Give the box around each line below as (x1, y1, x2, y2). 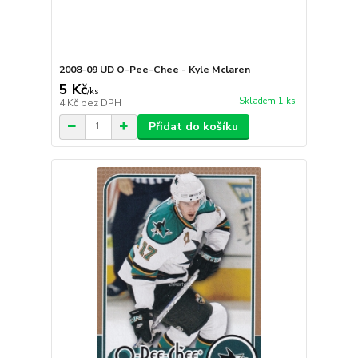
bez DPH (80, 96, 121, 109)
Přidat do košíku (148, 118, 238, 134)
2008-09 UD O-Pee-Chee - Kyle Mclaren (58, 62, 250, 76)
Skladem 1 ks (238, 94, 296, 107)
